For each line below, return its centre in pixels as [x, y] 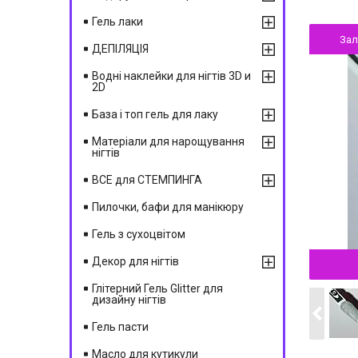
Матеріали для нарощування [168, 141]
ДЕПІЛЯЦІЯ [120, 49]
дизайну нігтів [129, 300]
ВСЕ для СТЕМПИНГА [147, 180]
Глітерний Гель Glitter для [157, 288]
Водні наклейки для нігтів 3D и [171, 76]
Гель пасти [120, 327]
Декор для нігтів [135, 261]
